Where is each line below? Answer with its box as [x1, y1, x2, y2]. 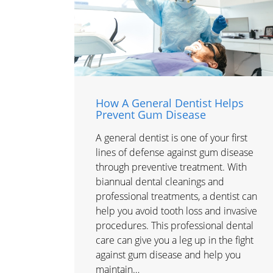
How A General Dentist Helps [96, 96, 244, 111]
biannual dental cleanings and [96, 175, 225, 189]
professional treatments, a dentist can [96, 190, 258, 204]
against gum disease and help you [96, 248, 241, 262]
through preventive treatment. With [96, 160, 247, 174]
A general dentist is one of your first [96, 131, 248, 145]
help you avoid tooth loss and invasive [96, 204, 258, 218]
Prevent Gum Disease [96, 107, 207, 122]
